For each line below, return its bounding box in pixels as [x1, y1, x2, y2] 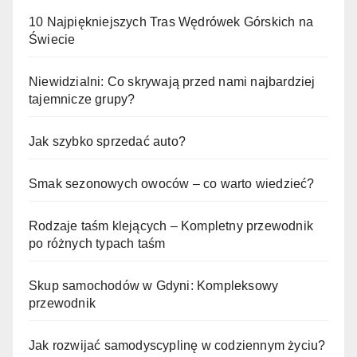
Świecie [29, 33, 76, 47]
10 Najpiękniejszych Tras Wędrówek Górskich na [29, 15, 314, 29]
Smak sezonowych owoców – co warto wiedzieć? [29, 177, 315, 191]
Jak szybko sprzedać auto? [29, 135, 186, 149]
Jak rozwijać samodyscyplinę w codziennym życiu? [29, 339, 326, 353]
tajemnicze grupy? [29, 92, 135, 107]
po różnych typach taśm [29, 237, 166, 251]
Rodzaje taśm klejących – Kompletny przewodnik [29, 219, 314, 233]
